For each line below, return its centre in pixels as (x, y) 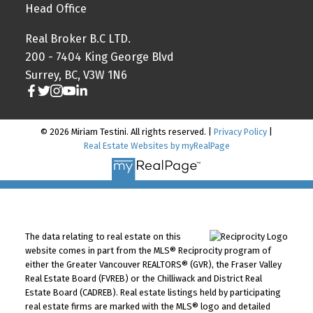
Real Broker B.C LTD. (78, 38)
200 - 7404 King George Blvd (99, 57)
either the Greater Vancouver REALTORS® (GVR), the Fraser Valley (153, 265)
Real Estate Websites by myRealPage (156, 145)
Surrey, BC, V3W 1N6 (76, 75)
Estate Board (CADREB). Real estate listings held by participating (153, 293)
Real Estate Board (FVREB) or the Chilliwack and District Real (143, 279)
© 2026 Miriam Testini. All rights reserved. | (127, 131)
